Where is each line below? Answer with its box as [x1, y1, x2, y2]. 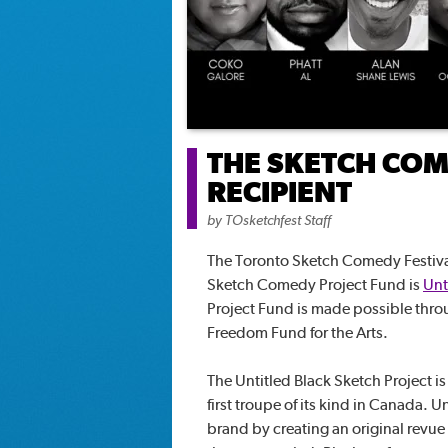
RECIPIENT [207, 175, 352, 208]
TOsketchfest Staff [225, 212, 331, 228]
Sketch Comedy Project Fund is [207, 275, 423, 294]
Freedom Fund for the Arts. [207, 323, 388, 342]
